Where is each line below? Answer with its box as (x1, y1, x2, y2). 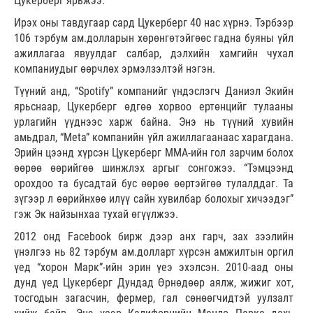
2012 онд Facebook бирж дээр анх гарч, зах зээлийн (14, 230, 293, 244)
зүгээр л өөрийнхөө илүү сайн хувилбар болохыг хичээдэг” (14, 192, 293, 206)
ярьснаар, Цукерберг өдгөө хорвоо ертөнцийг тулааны (14, 100, 293, 114)
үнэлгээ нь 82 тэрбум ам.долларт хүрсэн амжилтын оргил (14, 245, 293, 259)
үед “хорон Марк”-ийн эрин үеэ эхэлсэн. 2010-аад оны (14, 261, 293, 275)
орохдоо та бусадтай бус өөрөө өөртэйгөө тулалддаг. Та (14, 177, 293, 191)
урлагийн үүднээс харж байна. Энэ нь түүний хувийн (14, 115, 293, 129)
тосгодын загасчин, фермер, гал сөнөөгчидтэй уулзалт (14, 291, 293, 305)
